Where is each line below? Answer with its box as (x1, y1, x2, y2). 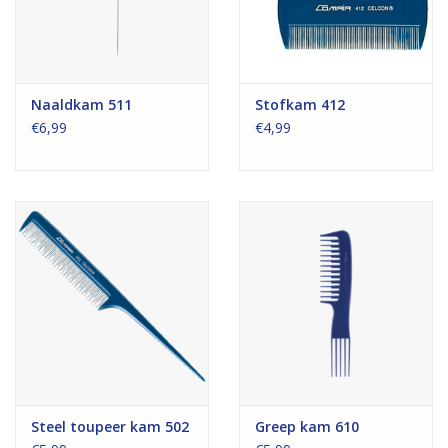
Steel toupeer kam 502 (31, 416, 189, 436)
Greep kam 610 (255, 416, 359, 436)
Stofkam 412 (255, 95, 345, 115)
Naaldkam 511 (31, 95, 132, 115)
